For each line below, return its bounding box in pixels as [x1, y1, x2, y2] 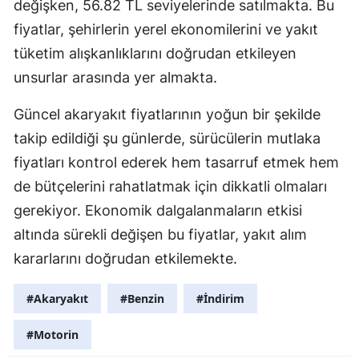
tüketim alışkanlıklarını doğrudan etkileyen [14, 44, 296, 62]
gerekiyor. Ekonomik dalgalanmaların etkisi [14, 201, 302, 219]
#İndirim [196, 290, 244, 306]
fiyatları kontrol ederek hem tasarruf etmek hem [14, 153, 339, 171]
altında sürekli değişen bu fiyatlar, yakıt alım [14, 225, 307, 243]
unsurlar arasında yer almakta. [14, 68, 217, 86]
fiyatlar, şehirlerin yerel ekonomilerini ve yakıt [14, 20, 318, 38]
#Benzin [120, 290, 164, 306]
